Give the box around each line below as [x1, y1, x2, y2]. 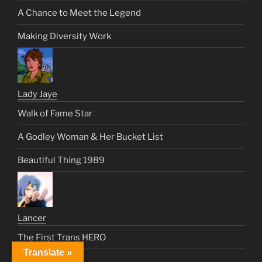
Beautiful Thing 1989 [18, 154, 105, 166]
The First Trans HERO [18, 232, 106, 243]
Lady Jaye [18, 89, 57, 100]
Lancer [18, 213, 46, 224]
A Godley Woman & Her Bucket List [18, 131, 163, 142]
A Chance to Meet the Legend [18, 7, 141, 18]
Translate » [23, 247, 72, 257]
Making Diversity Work [18, 30, 111, 42]
